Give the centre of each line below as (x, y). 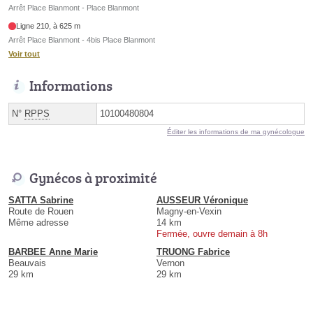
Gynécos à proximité (93, 178)
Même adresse (38, 223)
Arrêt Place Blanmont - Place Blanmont (74, 7)
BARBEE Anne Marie (53, 252)
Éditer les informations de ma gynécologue (236, 132)
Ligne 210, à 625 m (49, 26)
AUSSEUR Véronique (202, 201)
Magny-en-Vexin (189, 212)
